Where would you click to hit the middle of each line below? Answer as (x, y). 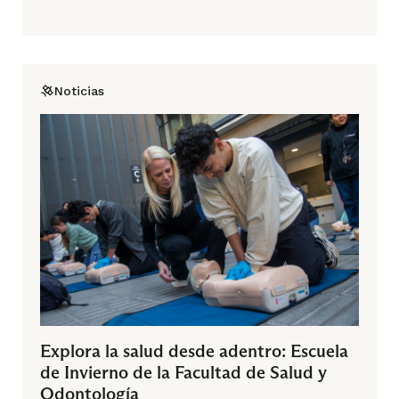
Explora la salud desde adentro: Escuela (194, 351)
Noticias (79, 90)
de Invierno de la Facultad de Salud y (183, 373)
